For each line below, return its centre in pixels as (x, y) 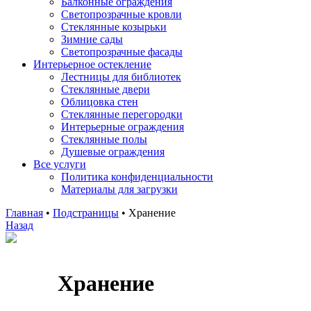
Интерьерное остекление (92, 64)
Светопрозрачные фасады (122, 52)
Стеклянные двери (106, 89)
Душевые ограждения (113, 152)
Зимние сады (92, 39)
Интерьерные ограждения (123, 127)
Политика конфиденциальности (137, 177)
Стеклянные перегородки (122, 114)
